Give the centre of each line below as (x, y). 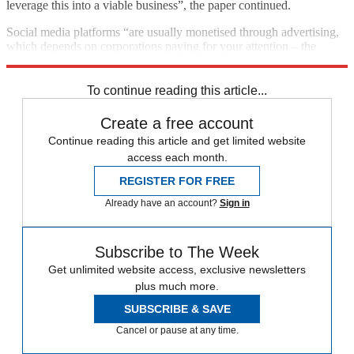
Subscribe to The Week (177, 252)
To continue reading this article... (177, 90)
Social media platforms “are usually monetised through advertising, (173, 32)
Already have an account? (162, 203)
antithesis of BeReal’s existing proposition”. (115, 60)
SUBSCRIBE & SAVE (177, 309)
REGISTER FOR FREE (177, 181)
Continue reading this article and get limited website (177, 140)
